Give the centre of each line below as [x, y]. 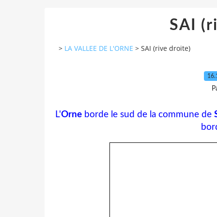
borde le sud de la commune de [148, 114]
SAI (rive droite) [166, 48]
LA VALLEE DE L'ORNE [99, 48]
